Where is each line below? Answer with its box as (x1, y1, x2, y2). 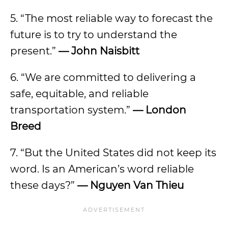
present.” (10, 45, 59, 57)
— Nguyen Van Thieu (77, 179, 184, 191)
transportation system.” (10, 104, 133, 116)
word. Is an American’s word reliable (10, 163, 194, 175)
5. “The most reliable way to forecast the (10, 12, 213, 24)
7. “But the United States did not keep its (10, 147, 216, 159)
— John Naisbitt (59, 45, 139, 57)
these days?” (10, 179, 77, 191)
